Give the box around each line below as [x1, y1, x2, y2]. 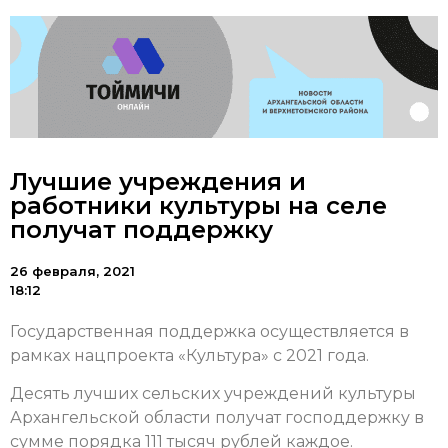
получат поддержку [10, 215, 273, 245]
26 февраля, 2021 [10, 263, 135, 280]
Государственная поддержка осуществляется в [10, 322, 409, 342]
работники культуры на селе [10, 191, 387, 221]
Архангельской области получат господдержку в [10, 408, 424, 428]
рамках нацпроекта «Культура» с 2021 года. [10, 346, 369, 366]
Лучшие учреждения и [10, 167, 306, 197]
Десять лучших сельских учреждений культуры [10, 384, 416, 404]
